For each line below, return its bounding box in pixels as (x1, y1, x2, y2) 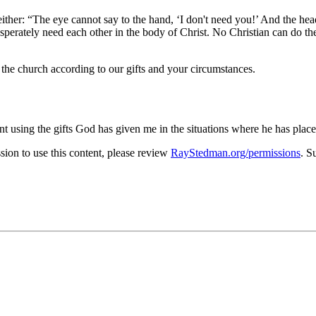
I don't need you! (180, 13, 255, 26)
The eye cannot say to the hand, (32, 13, 176, 26)
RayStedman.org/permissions (171, 146, 300, 159)
